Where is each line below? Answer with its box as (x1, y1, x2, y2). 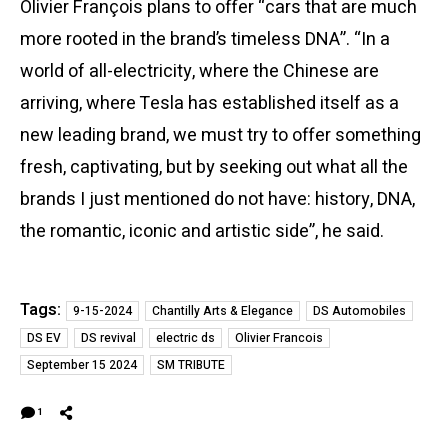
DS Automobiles (313, 301, 406, 320)
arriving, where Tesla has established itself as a (20, 89, 399, 117)
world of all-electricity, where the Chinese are (20, 57, 379, 85)
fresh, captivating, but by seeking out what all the (20, 153, 408, 181)
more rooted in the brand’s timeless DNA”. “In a (20, 25, 390, 53)
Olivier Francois (235, 328, 323, 347)
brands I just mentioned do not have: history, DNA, (20, 185, 415, 213)
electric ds (156, 328, 215, 347)
